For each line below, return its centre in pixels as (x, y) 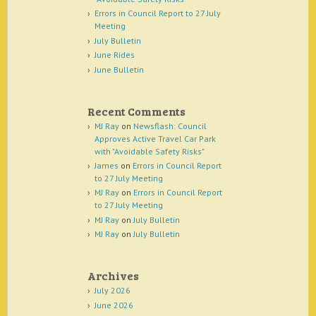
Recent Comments (136, 111)
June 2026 (114, 305)
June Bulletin (119, 69)
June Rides (114, 55)
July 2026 (112, 291)
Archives (113, 276)
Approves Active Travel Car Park (155, 138)
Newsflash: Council (170, 126)
